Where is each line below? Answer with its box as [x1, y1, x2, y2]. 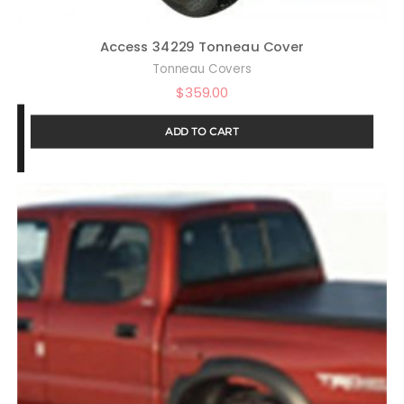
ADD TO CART [164, 124, 240, 138]
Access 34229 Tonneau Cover [100, 37, 304, 56]
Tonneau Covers [152, 60, 252, 78]
